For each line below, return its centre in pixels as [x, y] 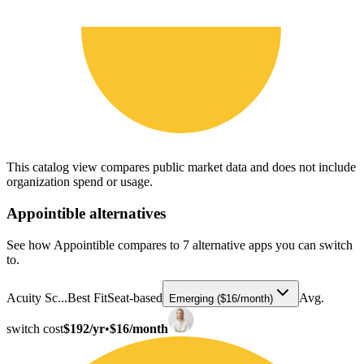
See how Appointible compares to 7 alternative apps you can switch [180, 245]
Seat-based [135, 297]
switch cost [35, 328]
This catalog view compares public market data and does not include [181, 167]
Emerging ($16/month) [221, 298]
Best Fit [87, 297]
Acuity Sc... [37, 297]
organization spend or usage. [80, 182]
